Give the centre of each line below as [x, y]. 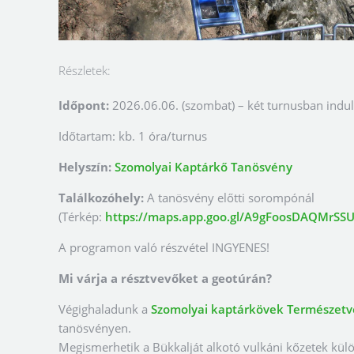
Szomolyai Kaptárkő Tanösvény [203, 167]
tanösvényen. [95, 328]
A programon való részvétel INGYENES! [164, 248]
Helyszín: [85, 167]
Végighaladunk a [105, 309]
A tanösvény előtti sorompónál [231, 198]
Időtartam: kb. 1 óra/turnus [133, 136]
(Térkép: [82, 217]
